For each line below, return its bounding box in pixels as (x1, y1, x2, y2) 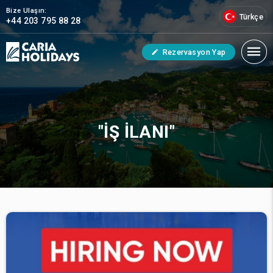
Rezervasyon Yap (162, 47, 226, 57)
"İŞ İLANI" (98, 122, 175, 142)
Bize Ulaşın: (6, 7, 47, 15)
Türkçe (239, 12, 263, 21)
